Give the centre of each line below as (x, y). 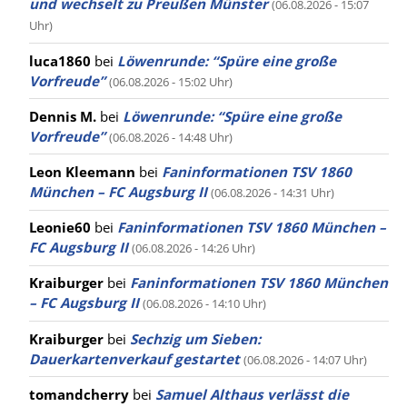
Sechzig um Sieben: (195, 338)
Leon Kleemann (82, 171)
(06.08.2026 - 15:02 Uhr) (171, 81)
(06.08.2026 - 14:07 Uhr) (305, 359)
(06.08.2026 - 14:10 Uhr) (204, 304)
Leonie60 (60, 228)
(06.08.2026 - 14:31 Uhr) (273, 192)
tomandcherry (79, 394)
